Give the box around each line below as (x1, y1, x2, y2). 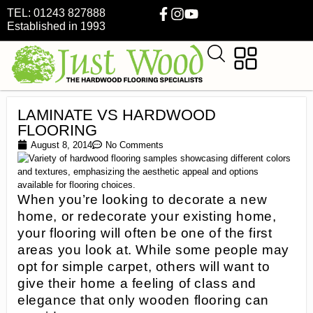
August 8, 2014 (31, 139, 92, 150)
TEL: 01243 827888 (7, 7, 105, 19)
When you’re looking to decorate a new (17, 191, 268, 207)
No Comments (105, 139, 163, 150)
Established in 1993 (7, 20, 105, 32)
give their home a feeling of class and (17, 275, 256, 291)
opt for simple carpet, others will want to (17, 259, 270, 274)
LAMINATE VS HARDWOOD (17, 105, 216, 124)
